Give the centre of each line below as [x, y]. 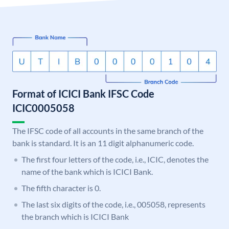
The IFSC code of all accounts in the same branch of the [108, 131]
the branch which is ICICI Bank [75, 217]
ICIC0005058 [43, 108]
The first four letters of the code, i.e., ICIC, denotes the [115, 159]
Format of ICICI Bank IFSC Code [83, 94]
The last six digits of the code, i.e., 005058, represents [113, 204]
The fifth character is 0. [61, 188]
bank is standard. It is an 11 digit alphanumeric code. [103, 143]
